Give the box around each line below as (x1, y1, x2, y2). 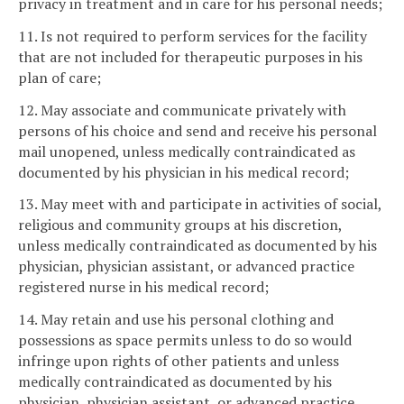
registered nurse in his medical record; (18, 277, 269, 298)
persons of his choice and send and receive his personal (18, 120, 377, 141)
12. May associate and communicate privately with (18, 99, 346, 120)
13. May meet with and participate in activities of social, (18, 194, 381, 215)
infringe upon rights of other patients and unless (18, 351, 339, 372)
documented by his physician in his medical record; (18, 161, 349, 182)
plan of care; (18, 67, 101, 87)
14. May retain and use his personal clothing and (18, 309, 334, 330)
